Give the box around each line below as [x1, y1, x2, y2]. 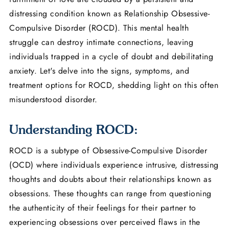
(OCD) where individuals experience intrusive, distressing [9, 159, 219, 171]
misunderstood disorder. [9, 94, 98, 106]
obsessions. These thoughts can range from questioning [9, 188, 212, 200]
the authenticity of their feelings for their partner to [9, 202, 196, 214]
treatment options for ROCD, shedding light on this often [9, 79, 218, 91]
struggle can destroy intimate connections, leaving [9, 36, 193, 49]
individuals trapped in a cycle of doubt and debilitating [9, 51, 213, 63]
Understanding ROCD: [9, 122, 138, 137]
